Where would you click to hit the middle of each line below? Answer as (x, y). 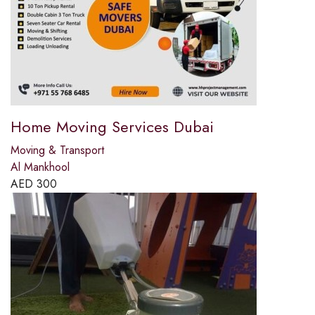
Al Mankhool (40, 167)
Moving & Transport (57, 150)
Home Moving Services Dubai (112, 127)
